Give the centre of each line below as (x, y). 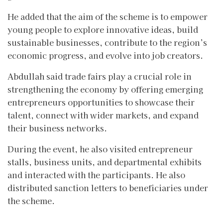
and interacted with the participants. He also (96, 174)
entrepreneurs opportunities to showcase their (101, 102)
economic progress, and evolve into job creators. (105, 55)
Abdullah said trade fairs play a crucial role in (100, 76)
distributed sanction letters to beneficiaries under (108, 187)
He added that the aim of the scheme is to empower (108, 16)
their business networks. (57, 128)
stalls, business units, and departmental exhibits (105, 162)
